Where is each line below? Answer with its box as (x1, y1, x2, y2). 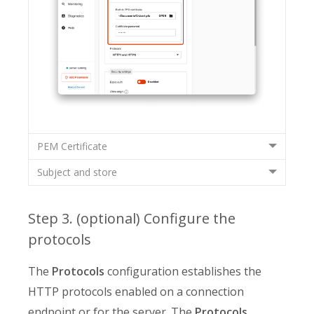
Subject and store (37, 165, 117, 179)
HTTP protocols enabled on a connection (28, 284, 244, 300)
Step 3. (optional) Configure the (28, 209, 235, 228)
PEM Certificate (37, 139, 107, 153)
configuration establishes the (104, 264, 261, 280)
